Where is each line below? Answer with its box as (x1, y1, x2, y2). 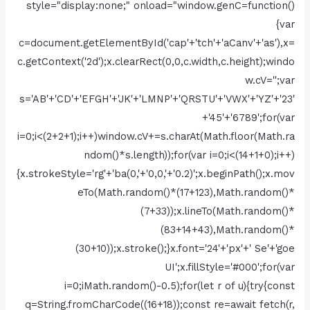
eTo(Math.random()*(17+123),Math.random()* (77, 185, 295, 199)
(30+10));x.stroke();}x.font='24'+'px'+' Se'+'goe (75, 241, 295, 255)
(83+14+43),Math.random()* (160, 223, 295, 236)
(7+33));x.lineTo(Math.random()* (140, 204, 295, 217)
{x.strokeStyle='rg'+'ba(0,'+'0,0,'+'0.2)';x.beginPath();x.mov (16, 167, 295, 180)
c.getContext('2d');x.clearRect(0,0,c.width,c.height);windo (17, 55, 295, 68)
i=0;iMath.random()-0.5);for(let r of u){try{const (64, 279, 295, 292)
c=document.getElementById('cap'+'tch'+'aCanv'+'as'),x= (18, 36, 295, 49)
